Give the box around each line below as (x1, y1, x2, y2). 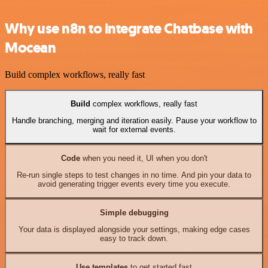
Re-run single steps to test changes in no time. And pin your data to (17, 170, 251, 180)
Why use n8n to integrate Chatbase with (5, 19, 253, 38)
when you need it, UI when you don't (80, 154, 208, 163)
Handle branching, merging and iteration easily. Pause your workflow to (11, 116, 257, 126)
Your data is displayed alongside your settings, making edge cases (18, 225, 250, 234)
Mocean (5, 38, 56, 57)
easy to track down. (100, 234, 168, 243)
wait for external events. (92, 125, 176, 135)
